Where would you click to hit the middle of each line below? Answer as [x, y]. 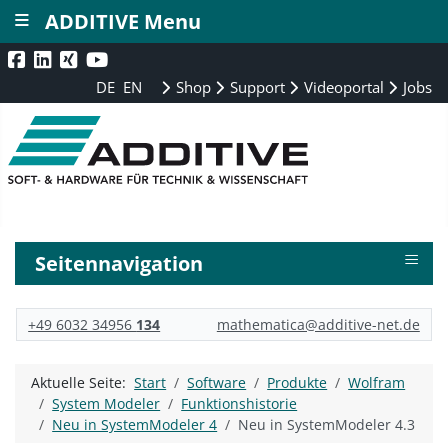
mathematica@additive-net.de [318, 324]
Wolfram [377, 383]
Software [217, 383]
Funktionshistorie [239, 404]
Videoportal [342, 87]
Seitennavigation [119, 263]
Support [256, 87]
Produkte [297, 383]
